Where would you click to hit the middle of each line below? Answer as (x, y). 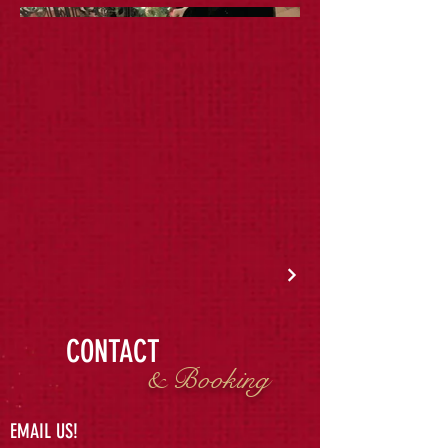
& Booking (207, 378)
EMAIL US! (44, 430)
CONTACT (112, 351)
